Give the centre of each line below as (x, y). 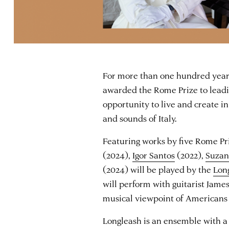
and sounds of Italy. (143, 118)
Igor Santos (154, 155)
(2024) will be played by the (158, 169)
